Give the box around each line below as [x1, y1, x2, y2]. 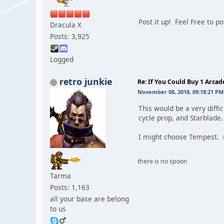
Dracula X [50, 19, 81, 29]
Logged [50, 54, 73, 64]
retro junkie [59, 75, 112, 87]
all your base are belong [50, 193, 129, 203]
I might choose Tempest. [138, 131, 223, 141]
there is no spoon [137, 156, 187, 165]
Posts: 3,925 [50, 31, 89, 41]
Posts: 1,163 [50, 182, 89, 192]
